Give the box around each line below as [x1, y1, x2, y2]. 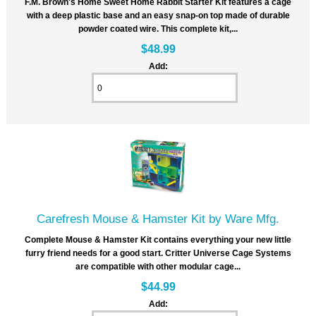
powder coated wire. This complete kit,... [78, 24, 238, 34]
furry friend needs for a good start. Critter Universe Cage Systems [25, 248, 291, 258]
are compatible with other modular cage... [75, 262, 241, 272]
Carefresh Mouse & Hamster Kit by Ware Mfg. [37, 212, 279, 226]
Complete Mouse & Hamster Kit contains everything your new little [25, 235, 291, 245]
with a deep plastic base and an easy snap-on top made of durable [26, 11, 290, 20]
